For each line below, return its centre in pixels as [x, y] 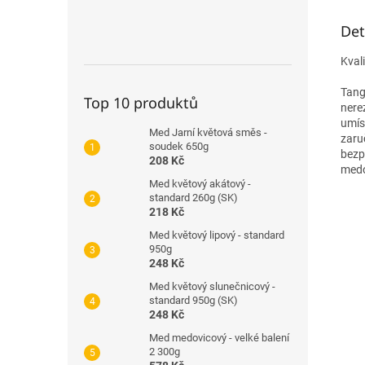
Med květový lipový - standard [217, 235]
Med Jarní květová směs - [208, 132]
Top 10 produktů [141, 103]
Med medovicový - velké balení [219, 338]
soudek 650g [179, 146]
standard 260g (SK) [193, 198]
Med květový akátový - [200, 184]
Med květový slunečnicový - [212, 286]
